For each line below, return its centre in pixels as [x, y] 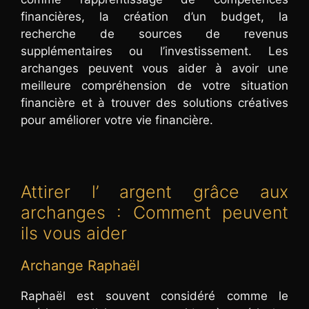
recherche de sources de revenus [154, 33]
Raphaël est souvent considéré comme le [154, 296]
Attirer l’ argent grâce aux [154, 191]
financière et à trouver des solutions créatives [154, 102]
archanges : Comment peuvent [154, 212]
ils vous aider [74, 233]
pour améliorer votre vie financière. [117, 120]
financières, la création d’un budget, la [154, 16]
